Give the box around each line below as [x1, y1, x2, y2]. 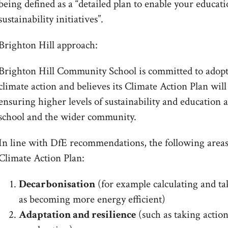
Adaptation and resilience [18, 207, 136, 221]
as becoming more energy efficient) [18, 192, 165, 206]
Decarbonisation [18, 177, 95, 191]
